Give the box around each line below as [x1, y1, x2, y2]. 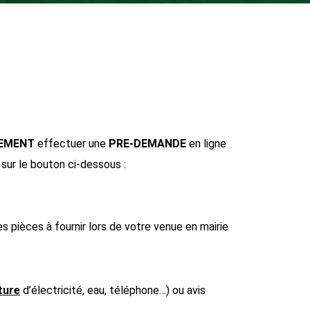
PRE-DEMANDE [106, 137, 186, 150]
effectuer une [37, 137, 106, 150]
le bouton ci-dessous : [19, 158, 126, 171]
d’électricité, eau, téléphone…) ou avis [20, 284, 206, 297]
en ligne [189, 137, 226, 150]
